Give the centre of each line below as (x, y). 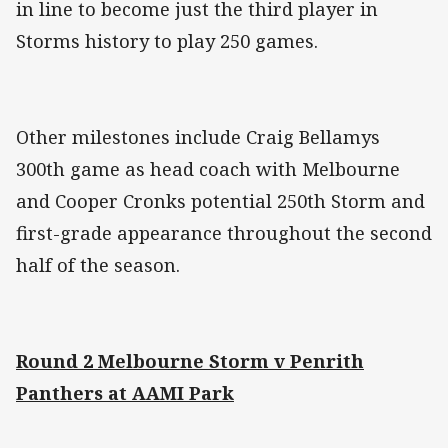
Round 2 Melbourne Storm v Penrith (190, 361)
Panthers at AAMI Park (125, 393)
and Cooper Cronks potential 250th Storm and (220, 201)
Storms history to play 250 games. (167, 41)
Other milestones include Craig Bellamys (198, 137)
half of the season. (98, 265)
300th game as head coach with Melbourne (208, 169)
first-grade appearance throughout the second (224, 233)
